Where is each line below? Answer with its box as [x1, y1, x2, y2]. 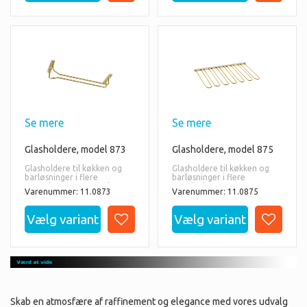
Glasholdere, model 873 [25, 144, 127, 156]
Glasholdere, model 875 [172, 144, 274, 156]
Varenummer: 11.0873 [25, 186, 112, 196]
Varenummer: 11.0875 [172, 186, 259, 196]
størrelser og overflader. [25, 181, 120, 191]
